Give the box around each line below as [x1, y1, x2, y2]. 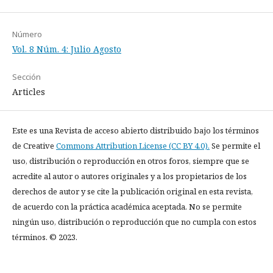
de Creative [12, 140, 56, 151]
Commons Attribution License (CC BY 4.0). [56, 140, 210, 151]
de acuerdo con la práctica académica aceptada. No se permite [12, 200, 242, 212]
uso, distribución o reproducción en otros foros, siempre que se [12, 155, 249, 166]
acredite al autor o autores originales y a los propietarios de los [12, 170, 247, 182]
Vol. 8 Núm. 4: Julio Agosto [12, 43, 121, 55]
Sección [12, 71, 41, 82]
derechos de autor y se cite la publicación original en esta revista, [12, 185, 253, 197]
